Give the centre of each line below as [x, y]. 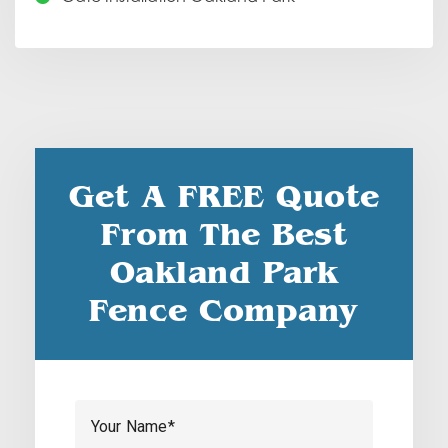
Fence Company [224, 311]
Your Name [129, 426]
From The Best [224, 235]
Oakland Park [224, 273]
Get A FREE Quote [224, 197]
